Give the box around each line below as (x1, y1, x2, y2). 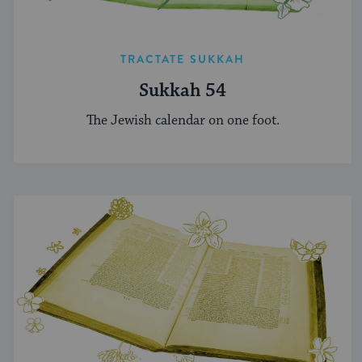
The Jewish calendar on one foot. (86, 111, 280, 129)
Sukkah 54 (139, 79, 226, 103)
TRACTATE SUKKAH (120, 51, 246, 68)
